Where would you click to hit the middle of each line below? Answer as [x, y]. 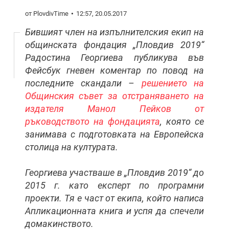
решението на [173, 83]
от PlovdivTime [47, 14]
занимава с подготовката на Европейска [114, 134]
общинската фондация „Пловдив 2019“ [114, 45]
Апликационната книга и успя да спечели [114, 211]
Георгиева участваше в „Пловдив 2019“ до [114, 173]
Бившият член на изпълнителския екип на [114, 32]
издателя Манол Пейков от [114, 109]
